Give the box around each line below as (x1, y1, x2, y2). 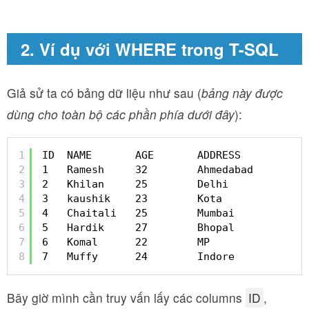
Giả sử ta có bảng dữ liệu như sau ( (7, 84, 201, 101)
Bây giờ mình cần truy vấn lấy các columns (7, 289, 246, 306)
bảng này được (201, 84, 283, 101)
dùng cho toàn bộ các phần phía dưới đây (7, 106, 235, 123)
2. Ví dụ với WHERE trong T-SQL (21, 37, 279, 61)
